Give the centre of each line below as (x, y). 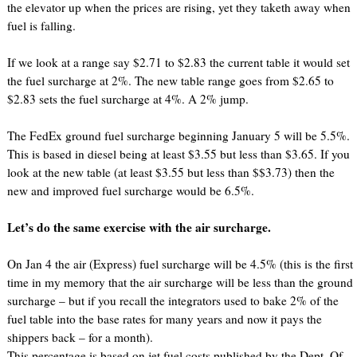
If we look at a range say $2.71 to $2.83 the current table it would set (178, 63)
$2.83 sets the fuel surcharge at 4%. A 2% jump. (127, 99)
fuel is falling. (41, 26)
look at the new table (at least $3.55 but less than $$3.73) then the (171, 173)
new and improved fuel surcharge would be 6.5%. (132, 191)
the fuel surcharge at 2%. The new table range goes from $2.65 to (170, 81)
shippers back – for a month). (80, 337)
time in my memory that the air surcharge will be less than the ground (180, 282)
